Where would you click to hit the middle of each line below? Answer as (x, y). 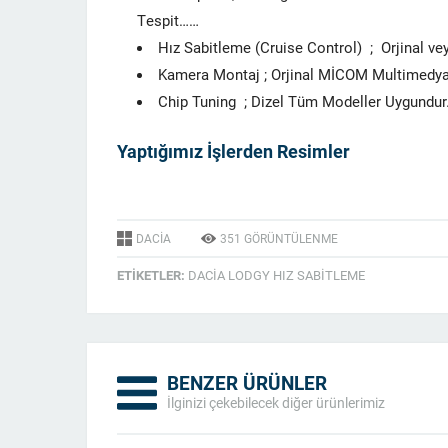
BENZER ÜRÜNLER (247, 382)
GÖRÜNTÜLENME (289, 238)
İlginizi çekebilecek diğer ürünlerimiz (276, 402)
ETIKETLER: (152, 275)
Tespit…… (168, 20)
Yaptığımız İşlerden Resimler (233, 151)
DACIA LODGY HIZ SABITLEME (276, 275)
